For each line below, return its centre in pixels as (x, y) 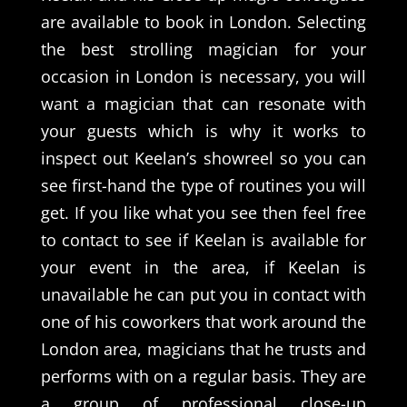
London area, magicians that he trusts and (203, 348)
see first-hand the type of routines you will (203, 185)
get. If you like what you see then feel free (203, 212)
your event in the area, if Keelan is (203, 267)
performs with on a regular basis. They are (203, 376)
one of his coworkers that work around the (203, 321)
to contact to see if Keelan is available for (203, 239)
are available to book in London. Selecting (203, 21)
